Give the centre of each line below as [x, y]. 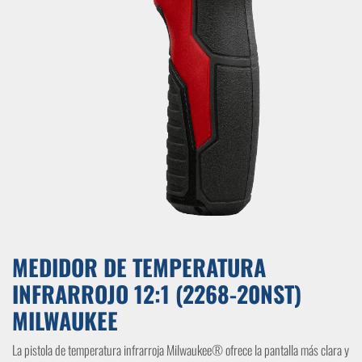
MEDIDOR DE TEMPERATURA [139, 267]
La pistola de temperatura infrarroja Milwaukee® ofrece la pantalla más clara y [181, 350]
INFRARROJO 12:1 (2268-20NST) [157, 294]
